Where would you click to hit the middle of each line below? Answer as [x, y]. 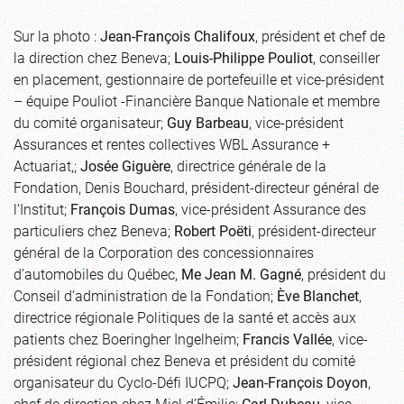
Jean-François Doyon [300, 381]
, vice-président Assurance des [271, 208]
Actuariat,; [47, 165]
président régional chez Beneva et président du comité [184, 360]
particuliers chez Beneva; [94, 230]
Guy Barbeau [208, 122]
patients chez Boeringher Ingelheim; [128, 338]
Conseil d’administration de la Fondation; [145, 295]
